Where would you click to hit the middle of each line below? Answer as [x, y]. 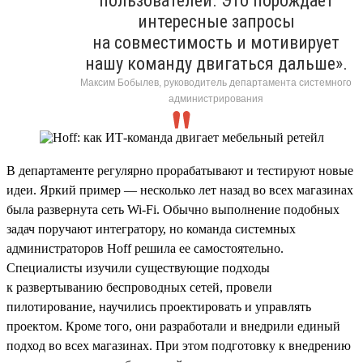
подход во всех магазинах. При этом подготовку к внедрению [179, 345]
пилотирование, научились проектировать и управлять [159, 306]
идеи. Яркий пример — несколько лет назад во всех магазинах [180, 190]
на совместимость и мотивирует [216, 42]
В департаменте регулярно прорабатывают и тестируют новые [180, 170]
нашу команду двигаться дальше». [216, 63]
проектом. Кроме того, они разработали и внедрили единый [173, 326]
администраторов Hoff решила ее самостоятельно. [145, 248]
